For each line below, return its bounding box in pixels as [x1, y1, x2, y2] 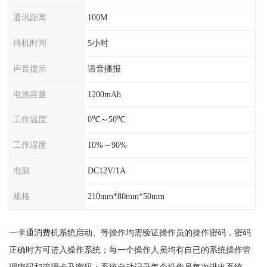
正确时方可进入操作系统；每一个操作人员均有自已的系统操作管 [8, 244, 251, 254]
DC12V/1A [88, 166, 126, 176]
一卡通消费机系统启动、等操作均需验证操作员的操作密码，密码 [8, 227, 251, 237]
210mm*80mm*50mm [88, 191, 165, 201]
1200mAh [88, 89, 122, 99]
